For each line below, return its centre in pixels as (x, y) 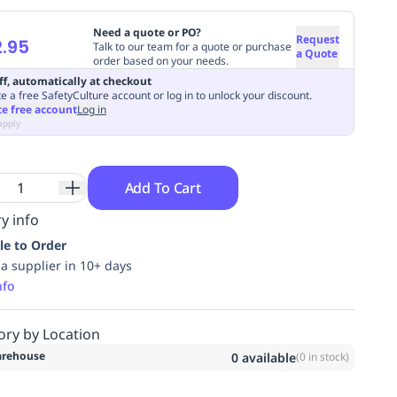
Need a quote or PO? (147, 32)
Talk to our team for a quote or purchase (192, 46)
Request (317, 39)
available (267, 357)
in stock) (327, 357)
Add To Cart (163, 187)
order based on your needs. (160, 60)
